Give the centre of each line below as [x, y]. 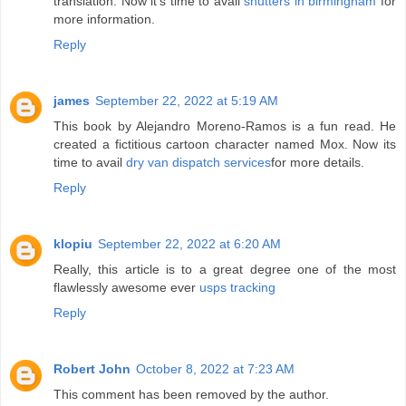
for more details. [318, 162]
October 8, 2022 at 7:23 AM [215, 368]
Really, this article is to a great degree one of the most [225, 269]
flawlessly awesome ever [126, 287]
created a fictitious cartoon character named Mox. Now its [225, 144]
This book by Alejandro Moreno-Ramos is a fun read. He [225, 126]
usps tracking [237, 287]
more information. [104, 19]
